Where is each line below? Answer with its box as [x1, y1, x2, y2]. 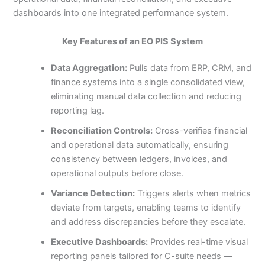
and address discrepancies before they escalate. [51, 216, 246, 228]
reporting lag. [51, 105, 105, 117]
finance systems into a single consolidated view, [51, 77, 245, 88]
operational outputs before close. [51, 168, 184, 179]
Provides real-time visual [148, 237, 248, 248]
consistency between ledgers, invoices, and [51, 154, 228, 165]
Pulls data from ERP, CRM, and [127, 63, 252, 74]
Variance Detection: [51, 188, 135, 199]
